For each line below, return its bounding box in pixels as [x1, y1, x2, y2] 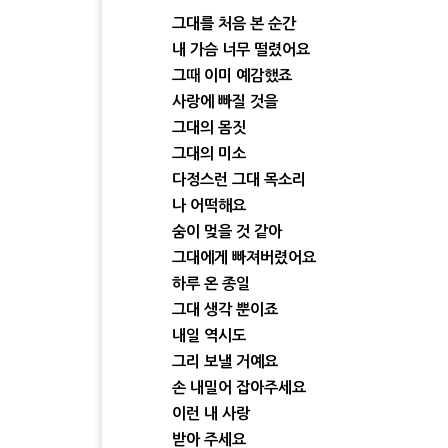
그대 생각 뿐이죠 [172, 301, 278, 317]
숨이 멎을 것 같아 [172, 223, 282, 239]
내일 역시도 [172, 327, 246, 343]
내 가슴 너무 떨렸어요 [172, 41, 310, 57]
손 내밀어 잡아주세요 [172, 379, 306, 395]
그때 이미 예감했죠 [172, 67, 292, 83]
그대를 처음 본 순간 [172, 15, 296, 31]
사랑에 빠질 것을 [172, 93, 278, 109]
